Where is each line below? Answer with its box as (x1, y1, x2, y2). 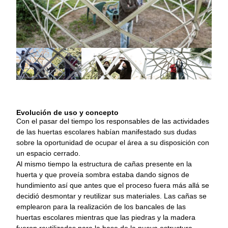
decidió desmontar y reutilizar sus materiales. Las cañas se (16, 191, 207, 200)
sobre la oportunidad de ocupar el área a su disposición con (16, 138, 209, 147)
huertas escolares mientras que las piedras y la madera (16, 213, 195, 221)
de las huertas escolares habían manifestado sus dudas (16, 127, 196, 136)
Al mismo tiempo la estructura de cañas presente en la (16, 159, 192, 168)
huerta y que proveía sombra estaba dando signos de (16, 170, 189, 179)
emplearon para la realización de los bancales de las (16, 202, 186, 211)
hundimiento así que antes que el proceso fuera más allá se (16, 181, 209, 189)
